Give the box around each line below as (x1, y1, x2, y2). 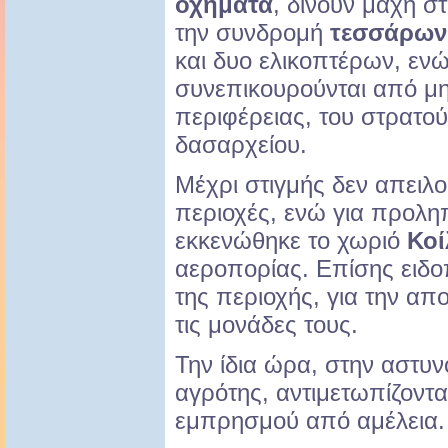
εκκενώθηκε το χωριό (175, 227, 407, 255)
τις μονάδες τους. (175, 311, 358, 339)
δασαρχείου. (175, 131, 307, 159)
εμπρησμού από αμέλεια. (175, 407, 445, 435)
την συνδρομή (175, 19, 330, 47)
